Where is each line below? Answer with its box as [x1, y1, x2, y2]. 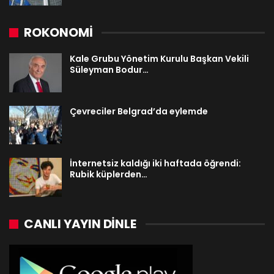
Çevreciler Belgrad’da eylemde [70, 105, 208, 117]
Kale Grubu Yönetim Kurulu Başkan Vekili [70, 53, 249, 65]
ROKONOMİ [24, 24, 93, 42]
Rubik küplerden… [70, 168, 147, 181]
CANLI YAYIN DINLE [24, 215, 136, 233]
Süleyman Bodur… [70, 64, 149, 76]
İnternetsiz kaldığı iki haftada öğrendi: [70, 157, 241, 170]
